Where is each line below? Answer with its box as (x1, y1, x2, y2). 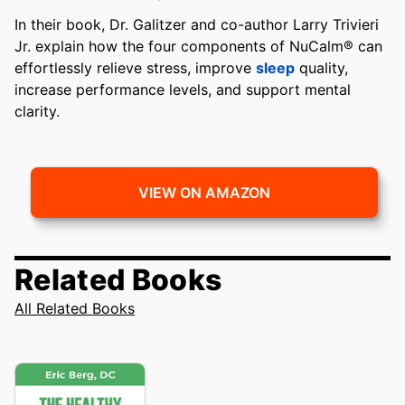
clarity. (14, 102, 60, 121)
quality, (295, 59, 348, 78)
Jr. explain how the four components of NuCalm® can (14, 37, 382, 56)
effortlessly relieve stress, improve (14, 59, 256, 78)
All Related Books (14, 299, 135, 318)
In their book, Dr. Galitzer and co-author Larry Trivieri (14, 15, 379, 34)
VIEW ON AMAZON (138, 184, 270, 202)
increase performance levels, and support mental (14, 80, 351, 99)
